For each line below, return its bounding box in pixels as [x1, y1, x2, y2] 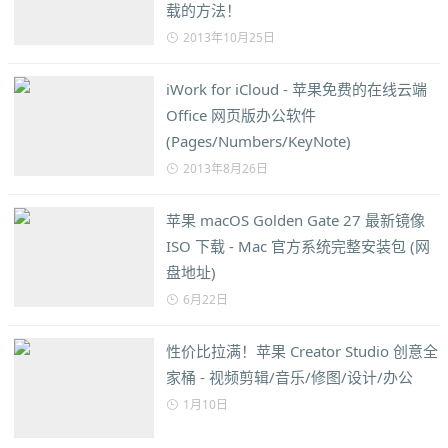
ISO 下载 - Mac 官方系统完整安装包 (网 [166, 236, 430, 256]
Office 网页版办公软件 [166, 105, 316, 125]
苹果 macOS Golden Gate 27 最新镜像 [166, 210, 425, 230]
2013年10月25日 [183, 29, 275, 46]
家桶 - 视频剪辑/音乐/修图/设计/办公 [166, 367, 413, 387]
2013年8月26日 [183, 160, 268, 177]
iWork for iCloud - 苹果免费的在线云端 [166, 79, 427, 99]
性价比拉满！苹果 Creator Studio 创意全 [166, 341, 438, 361]
